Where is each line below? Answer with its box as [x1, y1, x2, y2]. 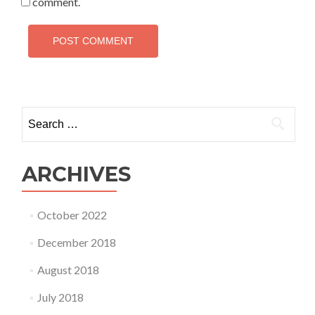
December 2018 [37, 236, 116, 249]
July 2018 [37, 290, 84, 304]
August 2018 [37, 263, 99, 276]
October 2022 [37, 208, 107, 221]
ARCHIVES [22, 162, 131, 186]
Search [21, 108, 53, 121]
